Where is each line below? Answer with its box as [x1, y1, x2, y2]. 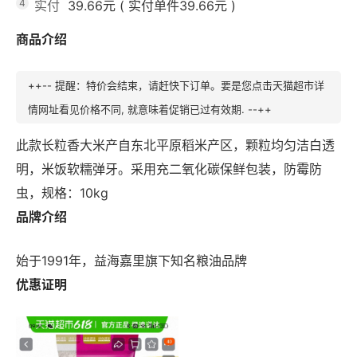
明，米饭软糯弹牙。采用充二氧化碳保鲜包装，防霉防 [16, 161, 322, 177]
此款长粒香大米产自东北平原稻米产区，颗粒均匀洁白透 [16, 137, 335, 153]
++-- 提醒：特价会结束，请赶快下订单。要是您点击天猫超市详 [28, 79, 324, 92]
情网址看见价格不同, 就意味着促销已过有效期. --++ [28, 103, 272, 116]
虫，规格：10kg [16, 185, 108, 201]
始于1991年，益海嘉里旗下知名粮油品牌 [16, 253, 247, 269]
